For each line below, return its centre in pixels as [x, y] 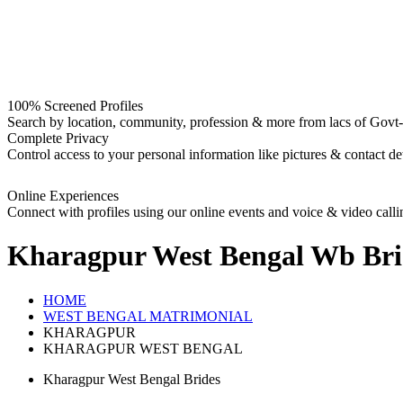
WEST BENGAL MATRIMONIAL [148, 316]
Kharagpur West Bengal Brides [132, 379]
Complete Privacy [58, 138]
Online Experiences [63, 196]
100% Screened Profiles [75, 106]
